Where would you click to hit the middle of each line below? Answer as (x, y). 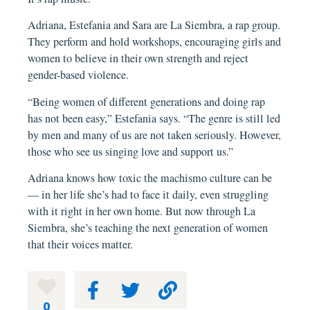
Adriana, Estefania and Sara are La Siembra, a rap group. (154, 25)
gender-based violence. (79, 75)
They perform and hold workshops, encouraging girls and (155, 42)
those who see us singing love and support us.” (131, 151)
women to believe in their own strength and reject (138, 58)
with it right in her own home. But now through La (142, 211)
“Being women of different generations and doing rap (147, 101)
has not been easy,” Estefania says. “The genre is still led (154, 118)
